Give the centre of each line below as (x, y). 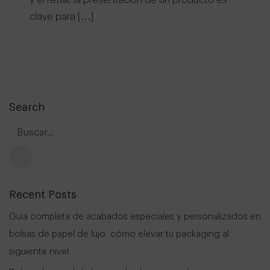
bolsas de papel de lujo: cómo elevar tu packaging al (119, 234)
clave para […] (61, 17)
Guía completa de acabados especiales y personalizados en (135, 217)
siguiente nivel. (40, 252)
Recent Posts (43, 195)
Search (27, 108)
